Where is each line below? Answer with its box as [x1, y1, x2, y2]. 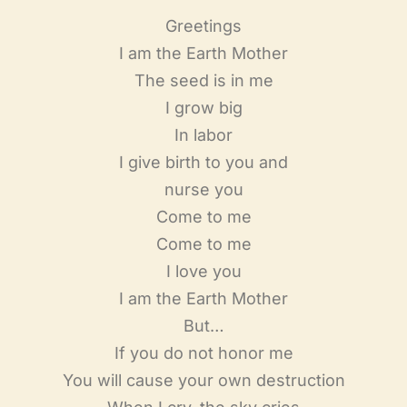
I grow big [164, 98, 243, 117]
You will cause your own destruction [62, 371, 345, 390]
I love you [165, 262, 242, 281]
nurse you [164, 180, 243, 199]
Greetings [165, 16, 242, 35]
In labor [174, 125, 233, 144]
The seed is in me [134, 71, 273, 90]
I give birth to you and [119, 153, 288, 172]
